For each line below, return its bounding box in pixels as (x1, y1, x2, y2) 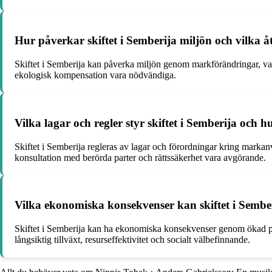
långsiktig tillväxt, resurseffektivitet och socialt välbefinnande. (15, 234, 250, 245)
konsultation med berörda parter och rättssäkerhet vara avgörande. (15, 152, 266, 163)
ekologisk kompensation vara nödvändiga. (15, 70, 176, 81)
